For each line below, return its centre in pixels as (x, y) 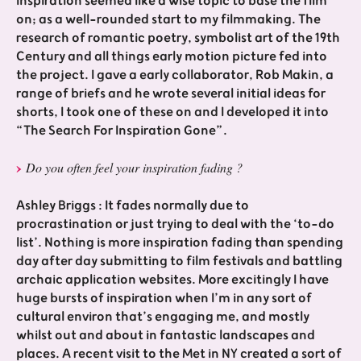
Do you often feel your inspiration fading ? (134, 168)
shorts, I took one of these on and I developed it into (172, 112)
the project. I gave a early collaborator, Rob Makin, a (175, 75)
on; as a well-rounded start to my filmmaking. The (168, 20)
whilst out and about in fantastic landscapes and (166, 336)
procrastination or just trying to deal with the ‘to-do (175, 224)
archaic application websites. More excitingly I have (172, 280)
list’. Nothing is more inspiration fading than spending (180, 243)
